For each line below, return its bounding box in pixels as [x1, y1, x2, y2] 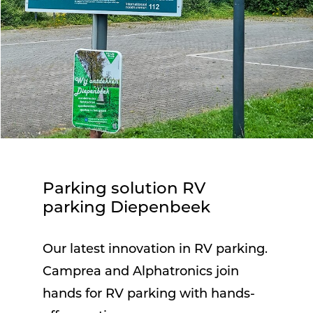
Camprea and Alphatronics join [43, 265, 240, 279]
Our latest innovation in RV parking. [43, 243, 268, 257]
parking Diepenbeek [43, 201, 211, 217]
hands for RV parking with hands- [43, 288, 256, 302]
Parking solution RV [43, 182, 206, 198]
